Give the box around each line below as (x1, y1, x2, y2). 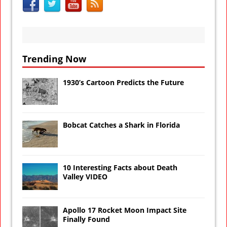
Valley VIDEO (63, 171, 107, 181)
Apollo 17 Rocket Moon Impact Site (63, 205, 186, 215)
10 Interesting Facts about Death (63, 162, 177, 172)
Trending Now (22, 52, 86, 65)
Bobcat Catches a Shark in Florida (63, 120, 180, 130)
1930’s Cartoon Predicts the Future (63, 77, 184, 87)
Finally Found (63, 214, 110, 224)
